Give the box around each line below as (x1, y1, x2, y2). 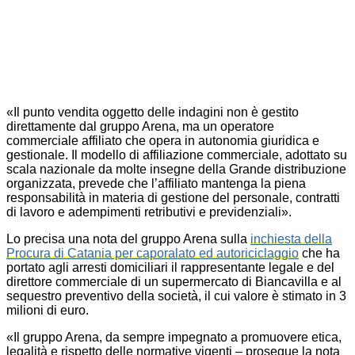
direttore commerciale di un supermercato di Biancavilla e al (6, 274, 342, 288)
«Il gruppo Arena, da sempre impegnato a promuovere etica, (6, 330, 342, 344)
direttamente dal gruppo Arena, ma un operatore (6, 119, 274, 133)
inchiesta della (250, 231, 332, 246)
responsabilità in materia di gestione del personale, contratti (6, 190, 340, 204)
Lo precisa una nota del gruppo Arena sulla (6, 231, 250, 246)
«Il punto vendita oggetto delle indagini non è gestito (6, 105, 299, 119)
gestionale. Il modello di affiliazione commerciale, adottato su (6, 147, 347, 162)
